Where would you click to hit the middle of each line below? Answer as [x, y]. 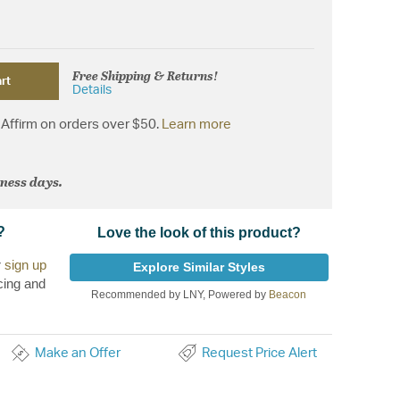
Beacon [288, 294]
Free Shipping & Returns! [146, 76]
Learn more [196, 124]
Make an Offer [77, 353]
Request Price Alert [259, 353]
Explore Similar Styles [199, 267]
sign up [25, 264]
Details [92, 91]
